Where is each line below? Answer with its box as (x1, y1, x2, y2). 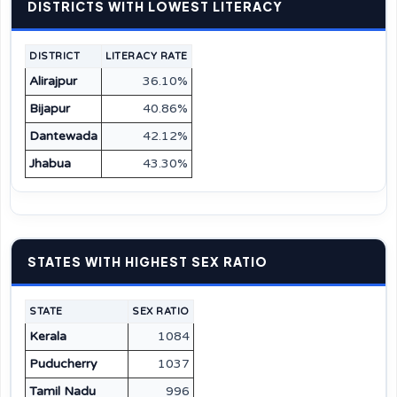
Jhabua (29, 156, 71, 171)
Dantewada (29, 128, 97, 144)
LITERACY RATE (105, 51, 188, 62)
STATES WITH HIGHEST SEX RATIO (27, 253, 268, 269)
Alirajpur (29, 74, 77, 89)
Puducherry (29, 356, 97, 371)
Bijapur (29, 101, 70, 116)
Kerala (29, 329, 66, 344)
